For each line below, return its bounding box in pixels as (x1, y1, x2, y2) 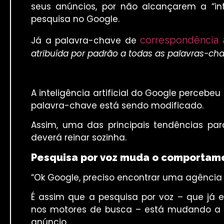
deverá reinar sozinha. (31, 131, 126, 144)
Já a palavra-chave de (31, 34, 140, 46)
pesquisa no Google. (31, 12, 119, 25)
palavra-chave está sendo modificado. (31, 99, 203, 111)
